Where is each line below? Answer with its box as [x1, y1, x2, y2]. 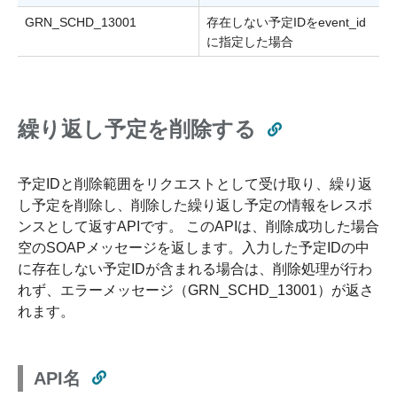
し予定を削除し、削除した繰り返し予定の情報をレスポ [18, 198, 372, 214]
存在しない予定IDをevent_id [206, 15, 366, 30]
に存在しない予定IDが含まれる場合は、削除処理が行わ [18, 261, 372, 277]
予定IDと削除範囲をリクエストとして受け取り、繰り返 [18, 176, 372, 192]
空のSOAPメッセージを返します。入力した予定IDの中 [18, 240, 370, 256]
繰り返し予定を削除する [18, 117, 256, 142]
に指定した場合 [206, 35, 293, 50]
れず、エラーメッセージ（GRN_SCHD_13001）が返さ [18, 283, 374, 299]
